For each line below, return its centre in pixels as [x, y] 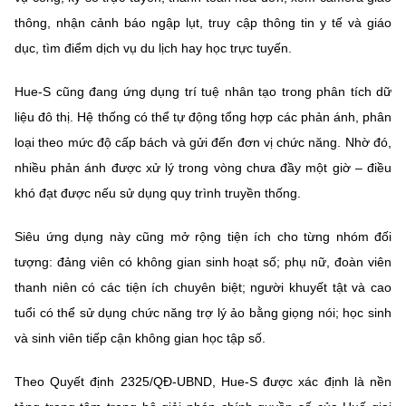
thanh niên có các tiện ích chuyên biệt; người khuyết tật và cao [203, 288]
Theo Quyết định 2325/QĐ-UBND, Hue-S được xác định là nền [203, 382]
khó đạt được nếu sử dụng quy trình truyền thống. [158, 193]
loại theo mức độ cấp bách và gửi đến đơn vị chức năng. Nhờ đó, [203, 143]
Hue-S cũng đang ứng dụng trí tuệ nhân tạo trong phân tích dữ [203, 92]
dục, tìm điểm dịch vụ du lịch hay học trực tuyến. [153, 48]
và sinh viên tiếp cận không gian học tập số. [140, 338]
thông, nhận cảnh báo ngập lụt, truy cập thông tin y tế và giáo [203, 23]
